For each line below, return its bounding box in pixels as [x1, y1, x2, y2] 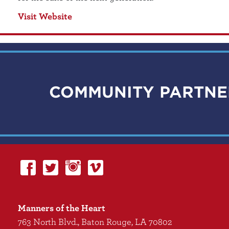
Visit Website [18, 10, 72, 21]
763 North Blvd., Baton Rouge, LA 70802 [18, 216, 172, 227]
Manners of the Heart [18, 202, 105, 213]
